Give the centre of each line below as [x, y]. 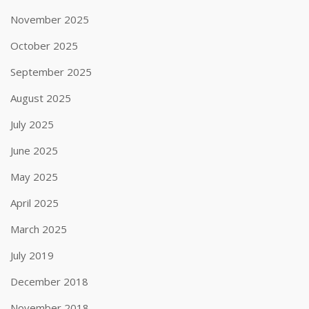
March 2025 [39, 229]
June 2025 [34, 150]
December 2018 [49, 281]
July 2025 [32, 124]
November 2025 [50, 19]
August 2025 [41, 98]
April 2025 [34, 203]
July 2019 [32, 255]
